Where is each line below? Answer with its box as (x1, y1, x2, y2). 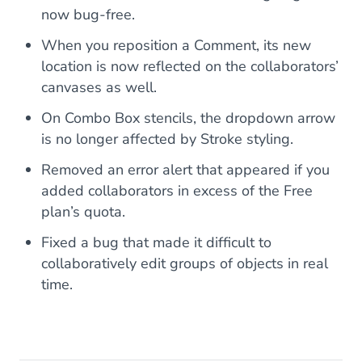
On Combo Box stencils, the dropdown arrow (41, 108, 335, 128)
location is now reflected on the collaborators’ (41, 57, 339, 77)
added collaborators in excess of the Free (41, 181, 313, 201)
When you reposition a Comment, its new (41, 36, 311, 56)
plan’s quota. (41, 202, 125, 222)
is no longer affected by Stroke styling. (41, 129, 293, 149)
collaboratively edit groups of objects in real (41, 254, 328, 274)
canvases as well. (41, 78, 157, 98)
